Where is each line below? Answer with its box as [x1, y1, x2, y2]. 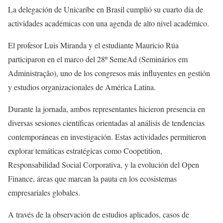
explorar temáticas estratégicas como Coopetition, [8, 145, 162, 156]
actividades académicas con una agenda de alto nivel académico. [8, 17, 209, 28]
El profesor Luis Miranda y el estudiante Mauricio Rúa [8, 39, 179, 50]
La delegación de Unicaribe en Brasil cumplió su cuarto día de [8, 3, 203, 14]
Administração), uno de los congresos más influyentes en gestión [8, 67, 210, 78]
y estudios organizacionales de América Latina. [8, 81, 156, 92]
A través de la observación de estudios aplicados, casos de [8, 209, 189, 220]
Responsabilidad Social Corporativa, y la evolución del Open [8, 159, 199, 170]
